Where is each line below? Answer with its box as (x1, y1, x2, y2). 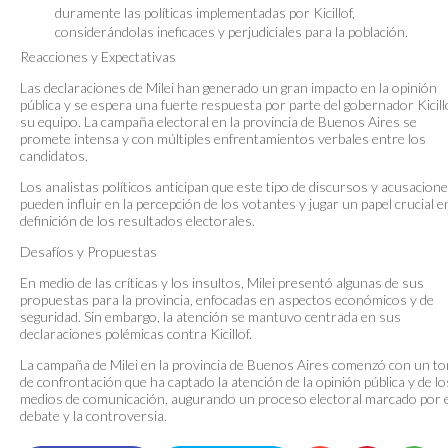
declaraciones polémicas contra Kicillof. (20, 324, 252, 342)
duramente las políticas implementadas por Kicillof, (55, 3, 355, 21)
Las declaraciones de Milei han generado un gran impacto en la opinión (20, 78, 437, 96)
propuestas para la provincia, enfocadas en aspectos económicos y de (20, 290, 434, 308)
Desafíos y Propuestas (20, 242, 157, 260)
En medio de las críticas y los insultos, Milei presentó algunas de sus (20, 273, 424, 291)
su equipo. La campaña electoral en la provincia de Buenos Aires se (20, 112, 417, 130)
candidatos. (20, 146, 88, 164)
